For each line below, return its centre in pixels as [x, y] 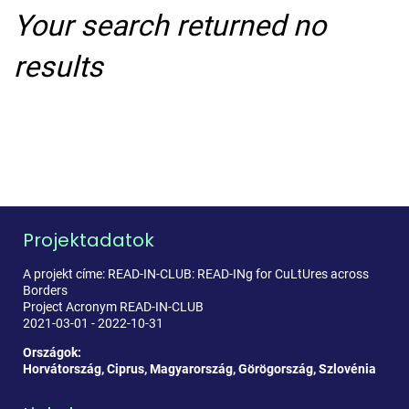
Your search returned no [170, 25]
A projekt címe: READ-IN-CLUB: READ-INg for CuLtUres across [196, 273]
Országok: [52, 352]
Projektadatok [89, 241]
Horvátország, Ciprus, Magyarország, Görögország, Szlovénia [199, 368]
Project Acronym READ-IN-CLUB [113, 306]
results [58, 66]
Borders [45, 290]
